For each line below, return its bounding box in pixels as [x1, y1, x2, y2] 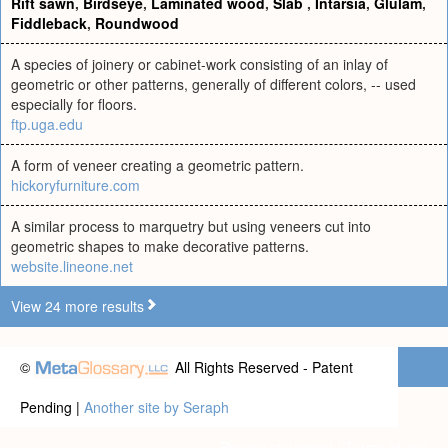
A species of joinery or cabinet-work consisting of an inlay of [11, 54, 388, 74]
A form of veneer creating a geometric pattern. [11, 155, 304, 175]
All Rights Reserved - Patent [171, 357, 353, 377]
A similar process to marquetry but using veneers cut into [11, 216, 371, 236]
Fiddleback [11, 13, 87, 33]
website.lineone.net [11, 256, 133, 276]
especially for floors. [11, 94, 137, 114]
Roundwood [95, 13, 179, 33]
